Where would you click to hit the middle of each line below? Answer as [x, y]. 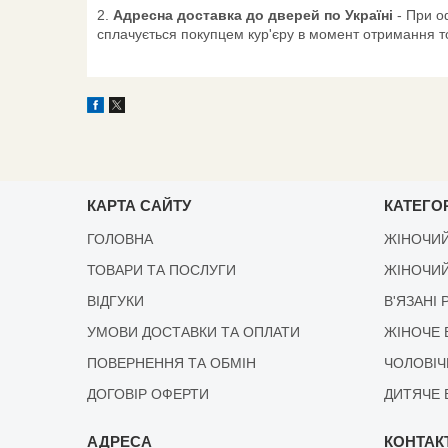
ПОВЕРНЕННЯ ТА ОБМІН [172, 362]
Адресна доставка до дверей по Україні [255, 14]
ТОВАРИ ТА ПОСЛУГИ [162, 269]
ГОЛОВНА [120, 238]
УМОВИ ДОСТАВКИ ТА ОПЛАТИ [194, 331]
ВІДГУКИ [116, 300]
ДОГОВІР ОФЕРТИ [148, 393]
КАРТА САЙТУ [139, 205]
